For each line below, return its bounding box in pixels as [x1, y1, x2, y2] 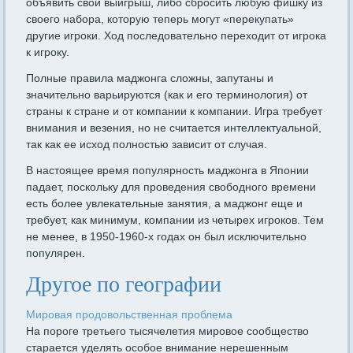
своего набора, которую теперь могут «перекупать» [26, 13, 295, 26]
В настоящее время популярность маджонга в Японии [26, 164, 310, 177]
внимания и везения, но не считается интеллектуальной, [26, 121, 322, 135]
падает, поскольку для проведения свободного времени [26, 180, 317, 194]
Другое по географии [26, 272, 222, 297]
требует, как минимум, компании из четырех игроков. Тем [26, 214, 325, 227]
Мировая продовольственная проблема [26, 308, 233, 321]
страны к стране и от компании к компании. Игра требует [26, 105, 323, 118]
